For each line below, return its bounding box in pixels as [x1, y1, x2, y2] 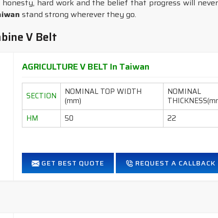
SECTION [26, 90, 57, 102]
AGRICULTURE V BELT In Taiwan [22, 60, 150, 73]
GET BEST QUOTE [39, 158, 105, 168]
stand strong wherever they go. [20, 8, 136, 20]
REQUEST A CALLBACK [133, 158, 216, 168]
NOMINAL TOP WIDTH [65, 86, 142, 97]
